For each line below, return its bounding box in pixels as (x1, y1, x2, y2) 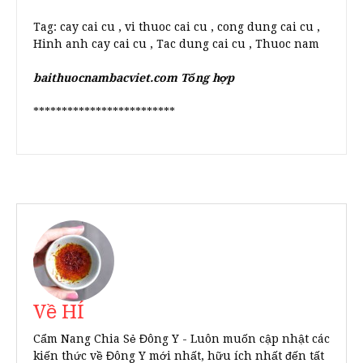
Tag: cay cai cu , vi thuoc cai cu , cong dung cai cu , (33, 20, 320, 33)
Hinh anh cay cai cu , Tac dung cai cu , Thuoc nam (33, 37, 319, 50)
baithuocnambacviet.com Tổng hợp (33, 71, 234, 84)
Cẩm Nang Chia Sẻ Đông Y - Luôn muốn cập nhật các (33, 332, 330, 345)
